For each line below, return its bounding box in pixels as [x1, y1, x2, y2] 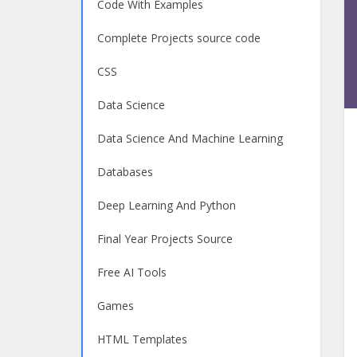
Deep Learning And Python [97, 198, 236, 213]
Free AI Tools [97, 265, 167, 280]
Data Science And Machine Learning [97, 131, 283, 146]
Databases [97, 164, 153, 179]
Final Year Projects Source [97, 231, 233, 246]
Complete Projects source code [97, 30, 261, 45]
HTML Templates [97, 331, 187, 347]
